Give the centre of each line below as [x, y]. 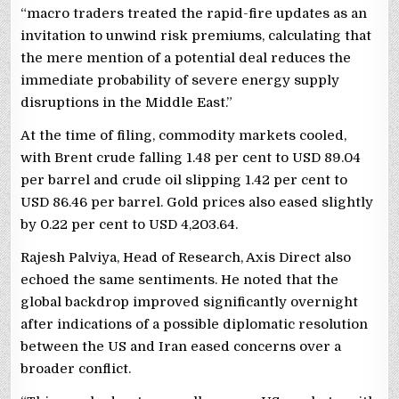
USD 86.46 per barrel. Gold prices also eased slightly [197, 203]
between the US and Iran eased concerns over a [181, 347]
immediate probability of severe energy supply [180, 81]
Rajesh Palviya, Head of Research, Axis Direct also [186, 258]
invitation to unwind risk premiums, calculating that [196, 36]
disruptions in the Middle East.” [127, 103]
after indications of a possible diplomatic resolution [195, 325]
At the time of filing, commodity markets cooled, [184, 136]
